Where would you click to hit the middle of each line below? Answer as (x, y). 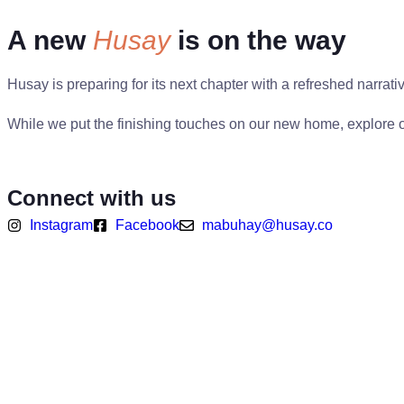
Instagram (61, 225)
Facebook (147, 225)
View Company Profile (86, 168)
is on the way (258, 40)
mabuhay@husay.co (267, 225)
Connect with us (92, 198)
